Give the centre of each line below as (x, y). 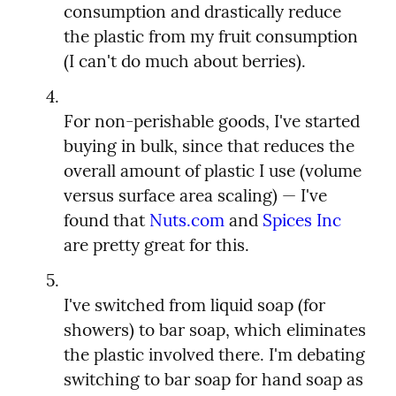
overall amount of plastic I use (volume (213, 171)
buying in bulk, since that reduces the (209, 146)
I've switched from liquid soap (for (194, 305)
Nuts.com (187, 221)
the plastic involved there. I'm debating (214, 355)
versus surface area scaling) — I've (195, 196)
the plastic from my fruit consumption (211, 37)
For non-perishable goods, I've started (212, 122)
